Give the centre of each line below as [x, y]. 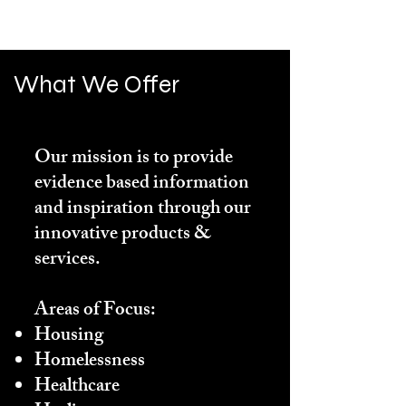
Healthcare [77, 387]
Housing [69, 337]
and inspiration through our [143, 210]
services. [68, 261]
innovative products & [122, 235]
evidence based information [142, 184]
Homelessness [90, 362]
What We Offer [97, 84]
